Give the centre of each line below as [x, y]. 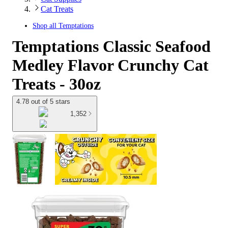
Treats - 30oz [56, 84]
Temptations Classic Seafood [111, 46]
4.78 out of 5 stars [43, 102]
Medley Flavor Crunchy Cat [110, 65]
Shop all [46, 26]
